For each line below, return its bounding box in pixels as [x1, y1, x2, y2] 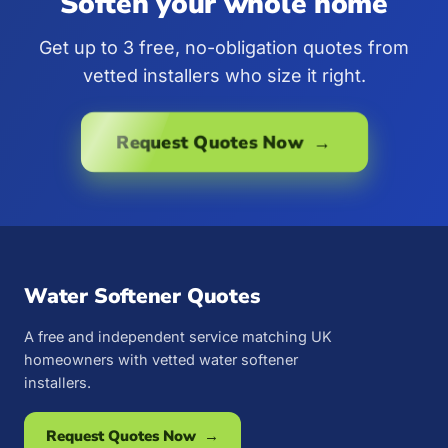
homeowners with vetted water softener [24, 350, 298, 368]
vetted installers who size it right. [82, 64, 366, 86]
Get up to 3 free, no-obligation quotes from [39, 36, 409, 58]
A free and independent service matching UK [24, 327, 332, 345]
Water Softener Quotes [24, 281, 260, 310]
